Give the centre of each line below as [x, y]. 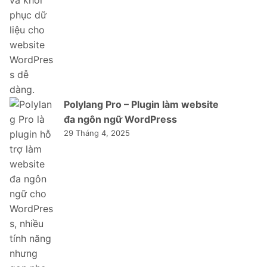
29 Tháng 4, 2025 [97, 133]
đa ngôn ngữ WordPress [120, 119]
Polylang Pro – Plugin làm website [141, 104]
